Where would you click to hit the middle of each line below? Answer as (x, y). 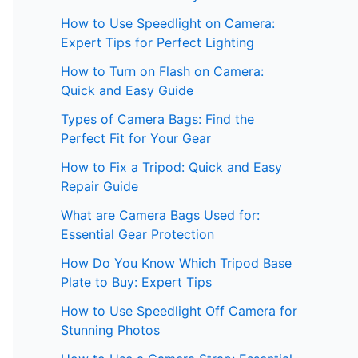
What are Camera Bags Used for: (160, 215)
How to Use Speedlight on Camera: (168, 24)
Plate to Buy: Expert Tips (136, 282)
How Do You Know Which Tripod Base (176, 263)
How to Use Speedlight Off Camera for (179, 311)
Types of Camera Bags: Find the (157, 119)
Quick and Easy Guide (127, 91)
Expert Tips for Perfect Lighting (157, 43)
